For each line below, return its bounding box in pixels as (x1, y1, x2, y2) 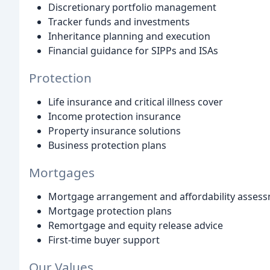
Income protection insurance (48, 109, 181, 123)
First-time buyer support (48, 233, 160, 246)
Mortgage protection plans (48, 204, 172, 218)
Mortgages (29, 163, 95, 181)
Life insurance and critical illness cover (48, 95, 223, 108)
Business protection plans (48, 138, 166, 152)
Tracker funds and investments (48, 15, 190, 29)
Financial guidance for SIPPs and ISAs (48, 44, 218, 58)
